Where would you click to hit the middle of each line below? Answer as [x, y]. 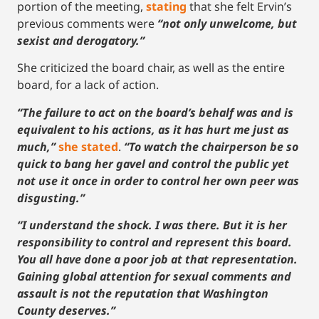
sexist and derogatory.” [81, 41]
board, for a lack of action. [88, 85]
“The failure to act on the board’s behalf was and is [155, 112]
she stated [88, 146]
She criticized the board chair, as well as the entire [151, 68]
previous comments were [87, 24]
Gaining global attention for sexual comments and [154, 277]
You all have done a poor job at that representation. [157, 260]
